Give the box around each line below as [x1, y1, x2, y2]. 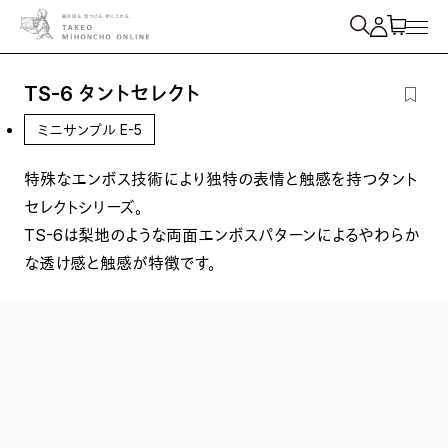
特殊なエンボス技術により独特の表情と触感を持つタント [23, 169, 417, 189]
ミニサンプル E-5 [36, 121, 142, 138]
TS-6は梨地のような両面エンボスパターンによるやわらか [23, 225, 419, 245]
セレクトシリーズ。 [23, 197, 143, 217]
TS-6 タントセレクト [23, 82, 200, 106]
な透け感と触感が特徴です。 [23, 253, 216, 273]
